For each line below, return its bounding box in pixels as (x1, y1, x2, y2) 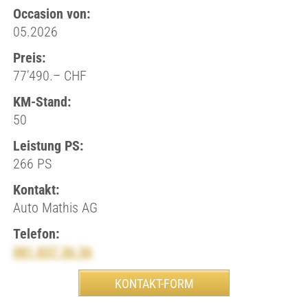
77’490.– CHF (12, 67, 87, 84)
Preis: (12, 49, 45, 66)
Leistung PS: (12, 137, 83, 154)
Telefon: (12, 225, 59, 242)
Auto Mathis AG (12, 199, 98, 216)
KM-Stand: (12, 93, 71, 110)
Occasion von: (12, 5, 90, 22)
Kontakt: (12, 181, 59, 198)
